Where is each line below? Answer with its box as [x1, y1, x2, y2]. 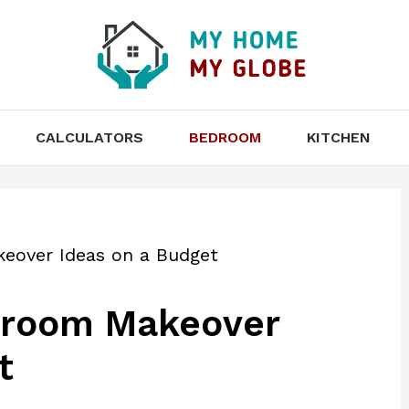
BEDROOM [188, 129, 261, 146]
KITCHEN [306, 129, 371, 146]
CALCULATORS [35, 129, 143, 146]
